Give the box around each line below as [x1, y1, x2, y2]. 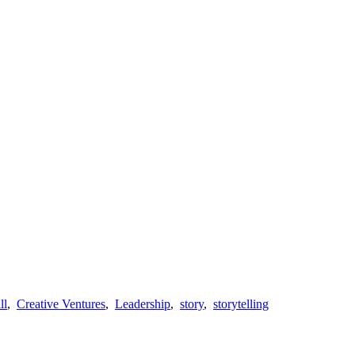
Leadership [115, 296, 170, 311]
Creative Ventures [17, 296, 105, 311]
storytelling [213, 296, 269, 311]
